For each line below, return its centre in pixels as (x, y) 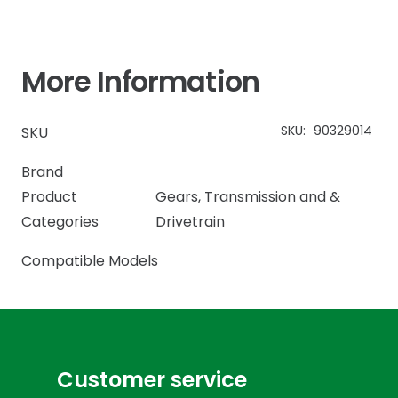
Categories (60, 221)
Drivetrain (191, 221)
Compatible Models (90, 260)
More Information (140, 81)
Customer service (152, 379)
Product (49, 196)
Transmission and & (273, 196)
